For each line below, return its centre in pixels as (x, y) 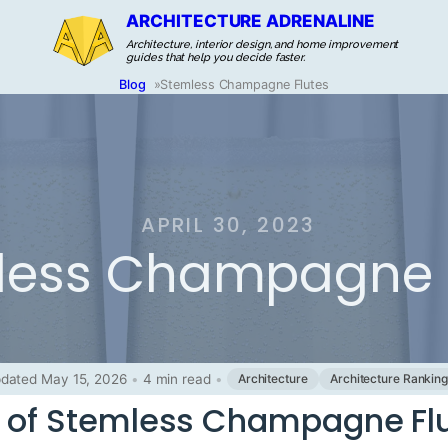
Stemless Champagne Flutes (244, 84)
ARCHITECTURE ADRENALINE (251, 21)
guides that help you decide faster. (215, 57)
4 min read (176, 378)
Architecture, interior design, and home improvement (262, 44)
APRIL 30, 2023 (228, 225)
